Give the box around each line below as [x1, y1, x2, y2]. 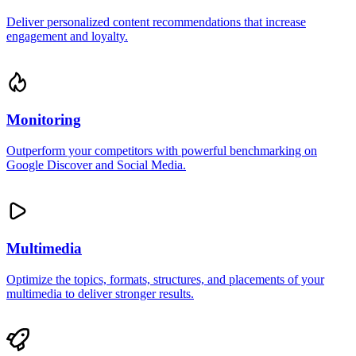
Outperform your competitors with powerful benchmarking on [6, 143, 317, 157]
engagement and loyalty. [6, 29, 128, 43]
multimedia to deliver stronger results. [6, 287, 194, 301]
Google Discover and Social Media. [6, 157, 186, 172]
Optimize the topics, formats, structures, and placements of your [6, 273, 324, 287]
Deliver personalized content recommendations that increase [6, 14, 306, 29]
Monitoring [6, 111, 81, 129]
